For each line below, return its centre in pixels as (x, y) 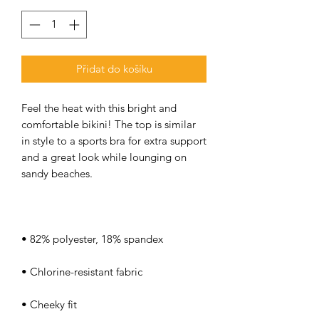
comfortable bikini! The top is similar (109, 124)
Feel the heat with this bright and (99, 108)
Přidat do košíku (114, 68)
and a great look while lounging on (104, 157)
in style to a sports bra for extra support (114, 140)
